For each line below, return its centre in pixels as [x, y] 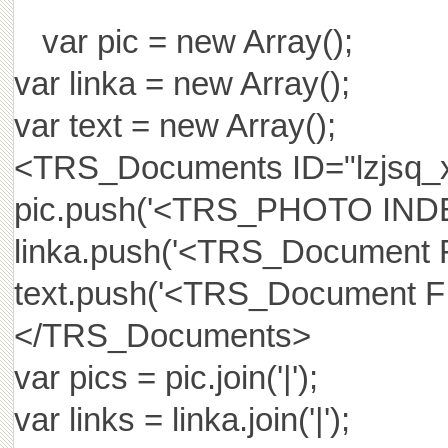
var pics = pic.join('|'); [165, 377]
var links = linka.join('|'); [181, 419]
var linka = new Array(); [181, 83]
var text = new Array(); [174, 125]
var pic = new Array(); [197, 41]
